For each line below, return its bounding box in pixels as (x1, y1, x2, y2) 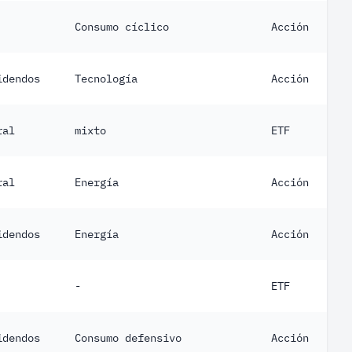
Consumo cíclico (75, 20, 169, 34)
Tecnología (75, 71, 137, 86)
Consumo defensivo (75, 331, 181, 345)
